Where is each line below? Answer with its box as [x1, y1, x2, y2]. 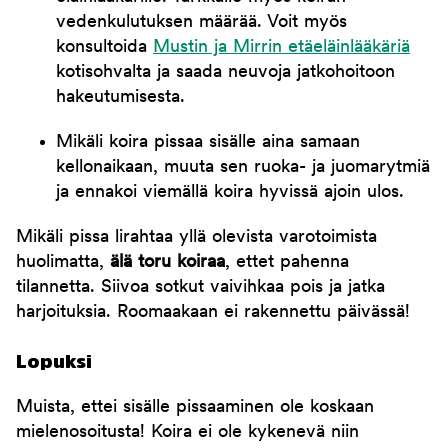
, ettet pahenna [225, 253, 349, 273]
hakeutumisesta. [56, 88, 185, 108]
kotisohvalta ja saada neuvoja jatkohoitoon [56, 63, 395, 83]
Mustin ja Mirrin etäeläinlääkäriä [153, 38, 410, 58]
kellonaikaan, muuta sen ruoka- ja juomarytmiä [56, 158, 430, 178]
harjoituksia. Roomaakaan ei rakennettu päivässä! [16, 303, 410, 323]
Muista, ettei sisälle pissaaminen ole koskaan [16, 398, 374, 418]
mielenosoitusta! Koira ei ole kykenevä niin [16, 423, 359, 443]
